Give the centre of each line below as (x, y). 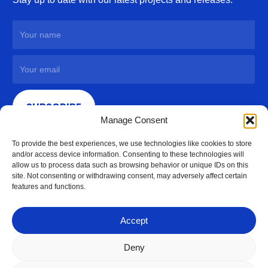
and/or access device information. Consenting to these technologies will (128, 154)
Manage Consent (134, 120)
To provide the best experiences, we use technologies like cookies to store (132, 144)
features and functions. (49, 187)
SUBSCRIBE (54, 106)
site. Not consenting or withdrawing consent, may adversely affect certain (130, 176)
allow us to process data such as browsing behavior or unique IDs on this (130, 165)
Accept (134, 220)
